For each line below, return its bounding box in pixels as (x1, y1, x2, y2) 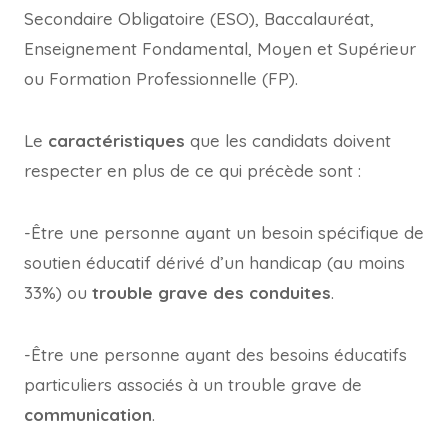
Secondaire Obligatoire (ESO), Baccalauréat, (24, 8, 374, 29)
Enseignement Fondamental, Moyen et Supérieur (24, 38, 416, 59)
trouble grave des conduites (92, 282, 331, 303)
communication (24, 404, 152, 425)
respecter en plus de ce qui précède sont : (24, 160, 361, 181)
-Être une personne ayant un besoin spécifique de (24, 222, 424, 243)
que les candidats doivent (185, 130, 391, 151)
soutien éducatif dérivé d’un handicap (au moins (24, 252, 405, 273)
